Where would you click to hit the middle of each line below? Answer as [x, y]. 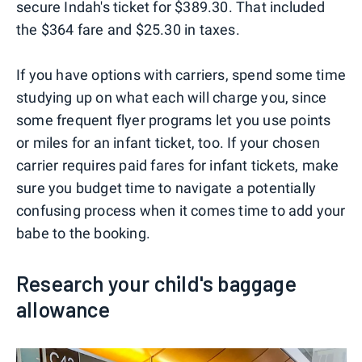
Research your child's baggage [156, 283]
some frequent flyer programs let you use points [174, 120]
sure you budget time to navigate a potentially [166, 187]
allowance [63, 309]
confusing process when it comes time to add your [181, 210]
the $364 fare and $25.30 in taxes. [128, 29]
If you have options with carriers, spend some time [181, 74]
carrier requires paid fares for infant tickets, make [178, 165]
